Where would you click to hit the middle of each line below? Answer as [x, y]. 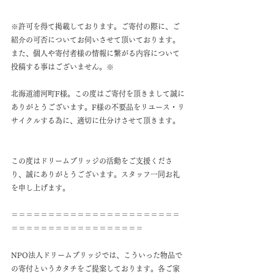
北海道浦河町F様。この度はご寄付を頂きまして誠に [98, 93]
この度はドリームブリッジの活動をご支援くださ [92, 161]
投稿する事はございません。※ [62, 66]
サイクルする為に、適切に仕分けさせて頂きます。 [95, 120]
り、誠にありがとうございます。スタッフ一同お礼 [95, 174]
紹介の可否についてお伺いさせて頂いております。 [95, 39]
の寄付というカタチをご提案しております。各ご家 [95, 268]
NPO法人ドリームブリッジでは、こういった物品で [97, 255]
